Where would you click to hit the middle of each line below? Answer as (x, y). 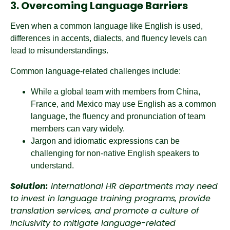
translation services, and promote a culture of (104, 211)
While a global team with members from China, (116, 92)
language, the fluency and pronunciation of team (118, 116)
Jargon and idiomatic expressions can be (105, 141)
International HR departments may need (133, 186)
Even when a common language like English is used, (107, 26)
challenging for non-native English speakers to (115, 153)
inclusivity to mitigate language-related (93, 223)
